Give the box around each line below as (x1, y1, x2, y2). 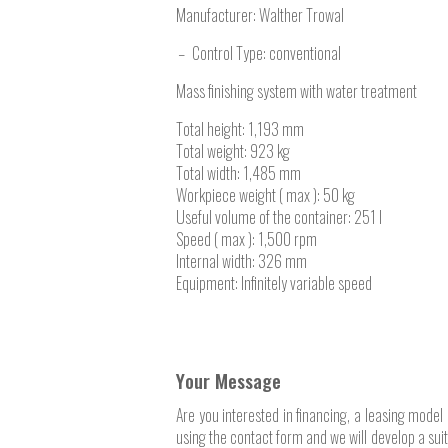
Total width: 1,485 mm (176, 161, 301, 186)
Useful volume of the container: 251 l (176, 205, 382, 230)
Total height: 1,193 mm (176, 117, 304, 142)
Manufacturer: (176, 3, 259, 28)
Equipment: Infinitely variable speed (176, 271, 372, 296)
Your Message (176, 366, 281, 396)
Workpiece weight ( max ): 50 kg (176, 183, 355, 208)
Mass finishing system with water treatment (176, 79, 417, 104)
